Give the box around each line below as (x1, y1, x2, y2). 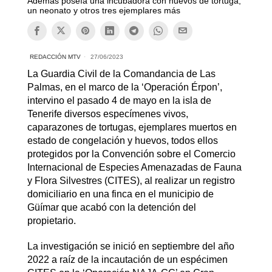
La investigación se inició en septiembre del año (27, 240, 234, 251)
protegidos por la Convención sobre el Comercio (27, 148, 236, 159)
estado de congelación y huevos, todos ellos (27, 135, 218, 146)
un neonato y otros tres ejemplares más (27, 5, 180, 15)
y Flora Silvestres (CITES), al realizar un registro (27, 175, 235, 186)
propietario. (27, 215, 76, 226)
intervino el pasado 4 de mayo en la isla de (27, 95, 211, 106)
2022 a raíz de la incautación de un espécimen (27, 254, 228, 265)
